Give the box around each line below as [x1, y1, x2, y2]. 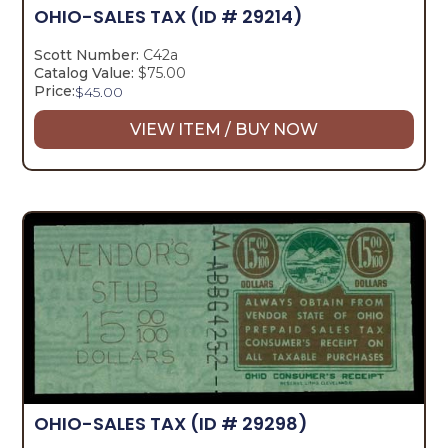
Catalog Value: [34, 63, 135, 82]
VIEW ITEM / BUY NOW [129, 119, 319, 139]
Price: [34, 81, 76, 100]
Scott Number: [34, 45, 140, 64]
